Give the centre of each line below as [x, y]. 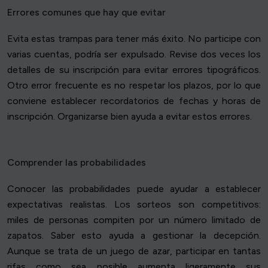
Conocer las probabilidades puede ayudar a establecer [134, 189]
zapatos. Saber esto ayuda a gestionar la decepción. [134, 236]
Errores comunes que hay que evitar [86, 13]
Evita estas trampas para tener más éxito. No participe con [134, 39]
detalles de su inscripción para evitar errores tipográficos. [134, 70]
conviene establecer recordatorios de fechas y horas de [134, 101]
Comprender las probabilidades [77, 163]
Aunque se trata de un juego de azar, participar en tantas [134, 251]
